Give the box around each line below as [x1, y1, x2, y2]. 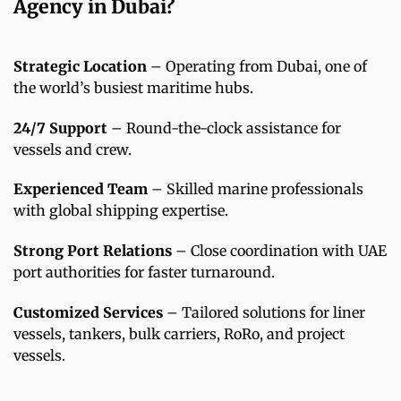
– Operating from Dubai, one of [147, 56, 367, 75]
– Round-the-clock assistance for [107, 118, 341, 137]
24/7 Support [13, 118, 107, 137]
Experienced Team [13, 180, 148, 199]
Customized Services [13, 303, 163, 322]
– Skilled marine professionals [148, 180, 363, 199]
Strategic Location [13, 56, 147, 75]
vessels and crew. [13, 140, 132, 158]
